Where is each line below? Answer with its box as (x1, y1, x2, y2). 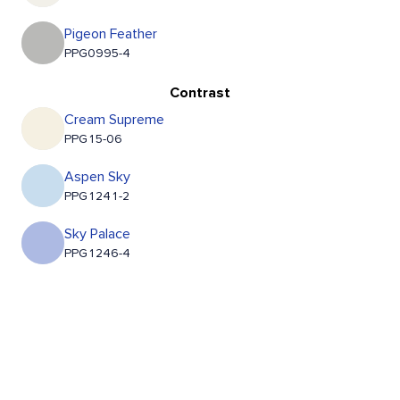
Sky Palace (64, 227, 130, 242)
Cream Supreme (64, 112, 164, 128)
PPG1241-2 (64, 190, 129, 204)
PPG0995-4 (64, 47, 130, 61)
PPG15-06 (64, 133, 122, 146)
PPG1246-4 (64, 247, 130, 261)
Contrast (170, 86, 230, 101)
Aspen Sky (64, 170, 130, 185)
